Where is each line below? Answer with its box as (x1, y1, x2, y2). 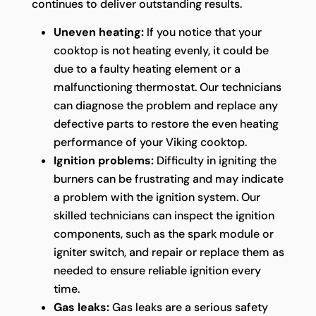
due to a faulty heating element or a (53, 61, 241, 77)
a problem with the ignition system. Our (53, 190, 260, 205)
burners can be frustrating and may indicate (53, 171, 284, 187)
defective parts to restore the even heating (53, 116, 279, 132)
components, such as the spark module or (53, 226, 274, 242)
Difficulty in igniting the (153, 153, 276, 169)
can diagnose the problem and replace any (53, 98, 278, 114)
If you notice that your (143, 25, 262, 40)
